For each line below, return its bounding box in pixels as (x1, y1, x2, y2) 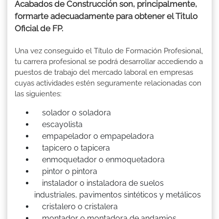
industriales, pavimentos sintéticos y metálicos (34, 190, 201, 200)
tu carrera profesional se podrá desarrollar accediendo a (15, 57, 203, 66)
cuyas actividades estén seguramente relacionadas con (15, 79, 201, 88)
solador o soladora (34, 108, 111, 118)
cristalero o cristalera (34, 202, 118, 212)
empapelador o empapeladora (34, 131, 154, 141)
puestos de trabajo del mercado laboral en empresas (15, 68, 193, 77)
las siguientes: (15, 89, 62, 99)
